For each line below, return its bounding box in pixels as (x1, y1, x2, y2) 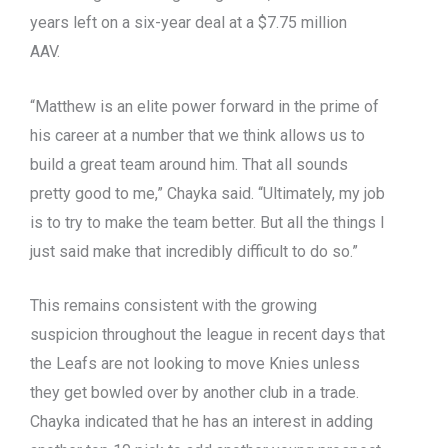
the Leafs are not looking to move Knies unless (30, 354, 360, 374)
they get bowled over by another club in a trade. (30, 383, 359, 403)
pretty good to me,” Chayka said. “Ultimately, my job (30, 183, 385, 203)
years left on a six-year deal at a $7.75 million (30, 13, 347, 33)
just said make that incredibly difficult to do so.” (30, 241, 358, 261)
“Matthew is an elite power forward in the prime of (30, 96, 379, 116)
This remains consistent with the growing (30, 296, 317, 316)
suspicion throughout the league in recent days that (30, 325, 385, 345)
